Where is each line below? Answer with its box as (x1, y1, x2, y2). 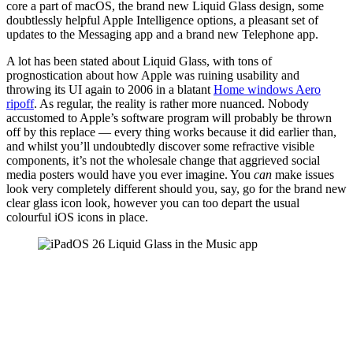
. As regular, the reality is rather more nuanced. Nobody (34, 97, 309, 111)
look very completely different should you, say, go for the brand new (6, 182, 347, 196)
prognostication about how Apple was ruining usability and (6, 69, 299, 83)
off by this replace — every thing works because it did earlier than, (6, 125, 336, 139)
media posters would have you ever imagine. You (6, 168, 254, 182)
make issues (272, 168, 334, 182)
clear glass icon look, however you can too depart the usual (6, 196, 299, 210)
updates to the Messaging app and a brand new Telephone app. (6, 28, 318, 42)
